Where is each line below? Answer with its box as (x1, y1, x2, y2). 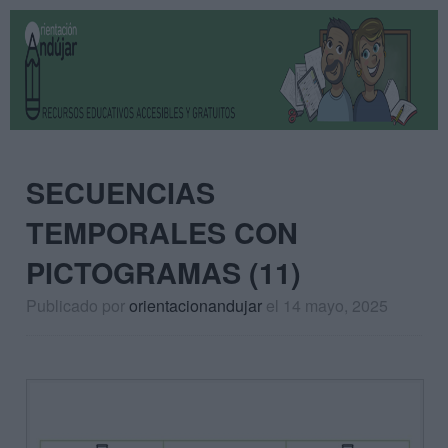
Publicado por (26, 294, 129, 317)
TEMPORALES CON (26, 212, 298, 253)
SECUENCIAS (26, 172, 215, 213)
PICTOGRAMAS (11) (26, 252, 301, 293)
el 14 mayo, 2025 (266, 294, 388, 317)
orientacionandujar (129, 294, 262, 317)
